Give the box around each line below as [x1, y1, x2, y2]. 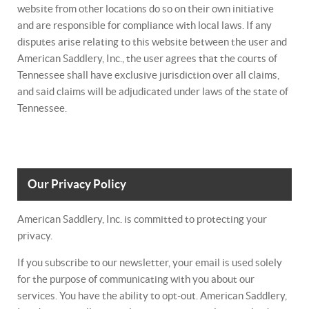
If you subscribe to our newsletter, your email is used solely [17, 257, 282, 268]
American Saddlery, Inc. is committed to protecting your [17, 213, 267, 225]
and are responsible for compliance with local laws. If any [17, 19, 272, 31]
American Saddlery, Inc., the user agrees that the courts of [17, 52, 277, 64]
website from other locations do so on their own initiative [17, 3, 274, 14]
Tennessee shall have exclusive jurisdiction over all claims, [17, 69, 279, 81]
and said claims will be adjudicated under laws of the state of [17, 86, 288, 97]
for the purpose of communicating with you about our [17, 273, 255, 285]
